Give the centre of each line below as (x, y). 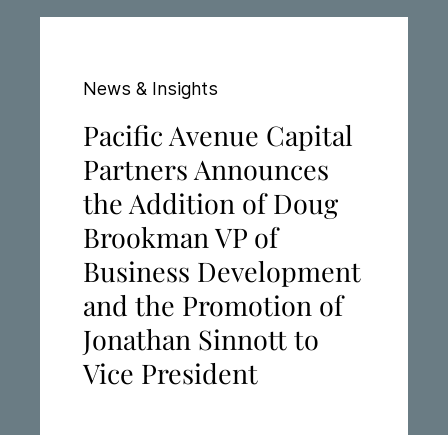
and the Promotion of (213, 305)
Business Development (222, 271)
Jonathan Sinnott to (201, 339)
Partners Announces (206, 169)
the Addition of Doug (211, 203)
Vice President (171, 373)
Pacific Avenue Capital (218, 135)
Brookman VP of (181, 237)
